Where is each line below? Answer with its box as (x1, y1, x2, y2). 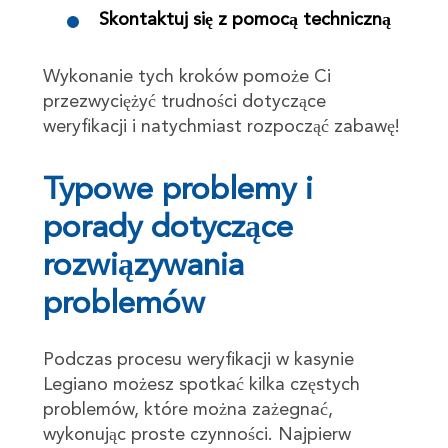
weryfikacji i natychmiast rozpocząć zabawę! (42, 117, 400, 136)
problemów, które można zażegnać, (42, 400, 333, 419)
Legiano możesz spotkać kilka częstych (42, 375, 360, 394)
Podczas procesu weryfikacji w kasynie (42, 350, 354, 369)
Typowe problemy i (42, 174, 313, 207)
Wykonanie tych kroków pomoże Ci (42, 67, 331, 86)
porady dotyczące (42, 212, 293, 245)
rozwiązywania (42, 250, 244, 283)
